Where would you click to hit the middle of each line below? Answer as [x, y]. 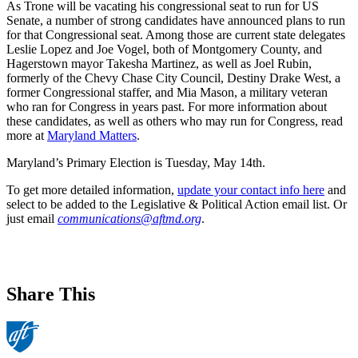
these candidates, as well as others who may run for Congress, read [175, 121]
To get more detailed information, [92, 190]
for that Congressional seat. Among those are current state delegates [176, 35]
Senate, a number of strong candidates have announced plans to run [176, 21]
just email [32, 219]
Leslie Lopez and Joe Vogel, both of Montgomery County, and [164, 50]
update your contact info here [251, 190]
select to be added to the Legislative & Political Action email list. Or [177, 205]
